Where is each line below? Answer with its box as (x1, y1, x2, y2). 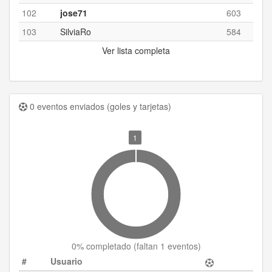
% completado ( (76, 240, 137, 252)
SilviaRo (60, 25, 91, 38)
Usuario (50, 255, 83, 267)
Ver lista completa (102, 44, 170, 56)
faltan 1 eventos (136, 240, 198, 252)
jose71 (60, 7, 87, 19)
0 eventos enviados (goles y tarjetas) (27, 100, 171, 112)
